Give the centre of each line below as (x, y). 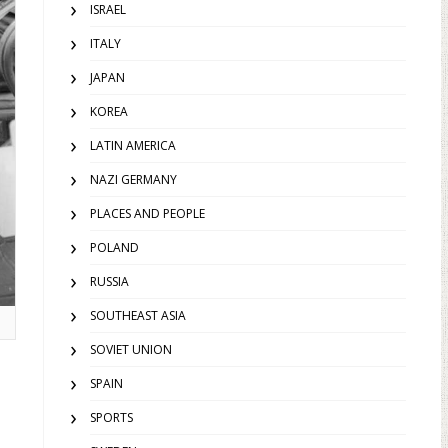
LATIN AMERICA (133, 145)
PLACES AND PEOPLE (147, 213)
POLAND (114, 247)
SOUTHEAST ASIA (138, 315)
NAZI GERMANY (133, 179)
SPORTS (111, 417)
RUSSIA (109, 281)
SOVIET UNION (131, 349)
